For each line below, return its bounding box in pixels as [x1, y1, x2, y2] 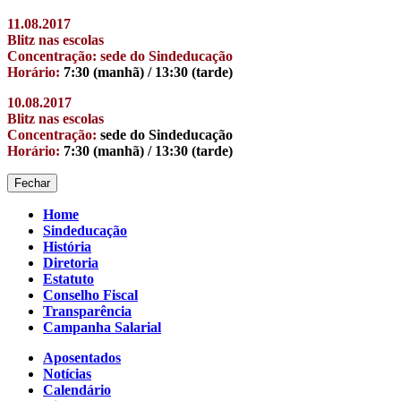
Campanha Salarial [43, 319, 161, 335]
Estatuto [43, 270, 94, 286]
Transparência [43, 303, 132, 319]
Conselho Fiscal [43, 286, 138, 303]
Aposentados [43, 349, 121, 365]
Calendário [43, 381, 111, 397]
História [43, 238, 91, 254]
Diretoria [43, 254, 98, 270]
